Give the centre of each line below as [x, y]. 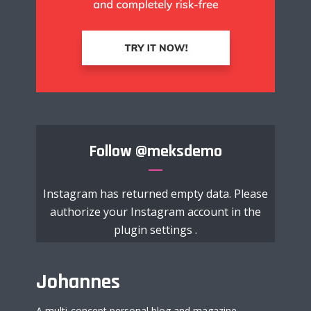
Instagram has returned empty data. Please [155, 193]
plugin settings [154, 229]
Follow [112, 151]
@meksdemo [179, 151]
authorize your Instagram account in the [155, 211]
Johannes [78, 281]
